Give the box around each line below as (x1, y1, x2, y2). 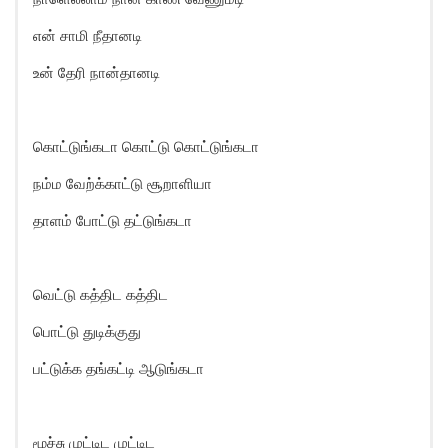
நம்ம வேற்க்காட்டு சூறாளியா (33, 174, 212, 193)
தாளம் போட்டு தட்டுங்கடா (33, 211, 192, 230)
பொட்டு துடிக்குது (33, 322, 141, 341)
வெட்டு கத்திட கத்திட (33, 285, 168, 304)
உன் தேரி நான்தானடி (33, 63, 160, 82)
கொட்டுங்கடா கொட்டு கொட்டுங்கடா (33, 137, 259, 156)
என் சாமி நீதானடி (33, 26, 142, 45)
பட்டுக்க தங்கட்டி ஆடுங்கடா (33, 359, 204, 378)
